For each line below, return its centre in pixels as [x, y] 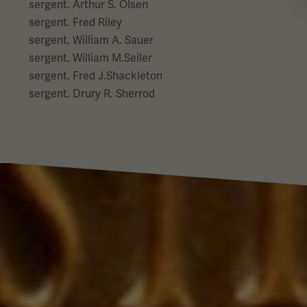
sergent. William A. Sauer [91, 40]
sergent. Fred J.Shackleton [96, 76]
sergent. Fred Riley [75, 22]
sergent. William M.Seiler [90, 58]
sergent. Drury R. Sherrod [92, 94]
